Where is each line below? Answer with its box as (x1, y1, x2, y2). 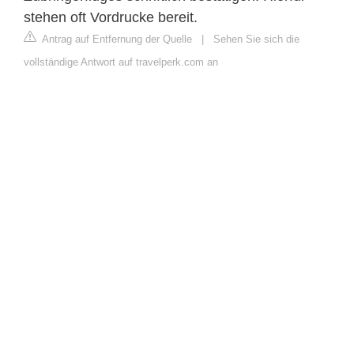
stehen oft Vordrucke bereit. (24, 9, 198, 25)
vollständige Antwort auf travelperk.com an (24, 55, 218, 68)
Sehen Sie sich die (213, 32, 299, 45)
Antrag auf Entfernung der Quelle (40, 32, 192, 45)
